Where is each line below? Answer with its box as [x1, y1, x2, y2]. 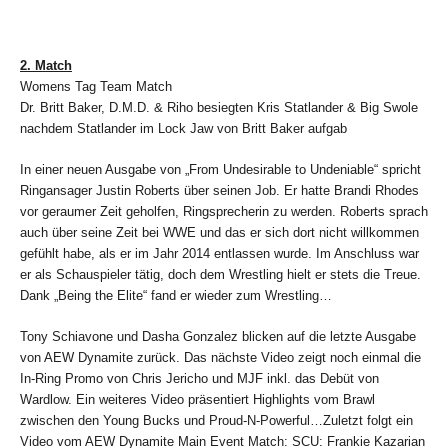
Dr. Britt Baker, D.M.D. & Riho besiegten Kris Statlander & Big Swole [20, 99, 418, 115]
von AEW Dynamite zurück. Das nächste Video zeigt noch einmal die [20, 349, 421, 365]
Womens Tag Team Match [20, 78, 172, 94]
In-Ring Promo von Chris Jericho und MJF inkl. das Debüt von [20, 370, 379, 386]
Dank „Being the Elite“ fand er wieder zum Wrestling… [20, 287, 332, 303]
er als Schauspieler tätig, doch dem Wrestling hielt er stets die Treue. [20, 266, 421, 282]
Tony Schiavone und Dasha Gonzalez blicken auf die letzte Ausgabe [20, 328, 416, 344]
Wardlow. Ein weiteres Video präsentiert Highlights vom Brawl [20, 391, 375, 407]
